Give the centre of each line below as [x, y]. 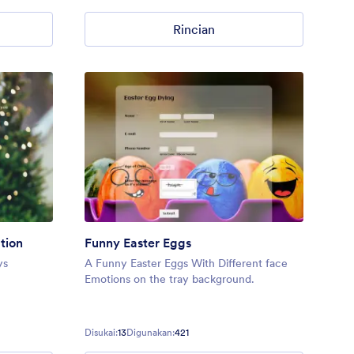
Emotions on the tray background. [169, 279]
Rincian [194, 29]
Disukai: [101, 333]
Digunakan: [150, 333]
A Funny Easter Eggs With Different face [186, 264]
